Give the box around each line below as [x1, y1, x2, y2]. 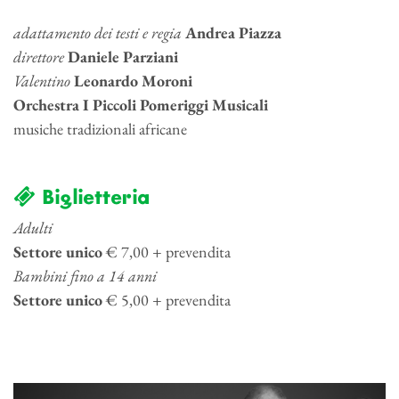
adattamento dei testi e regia [13, 22, 182, 44]
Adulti [13, 217, 53, 239]
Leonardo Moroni [74, 70, 192, 92]
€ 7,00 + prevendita [102, 241, 231, 263]
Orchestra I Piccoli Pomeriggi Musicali [13, 94, 268, 116]
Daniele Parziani [68, 46, 178, 68]
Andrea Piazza [185, 22, 281, 44]
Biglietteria [35, 186, 149, 212]
